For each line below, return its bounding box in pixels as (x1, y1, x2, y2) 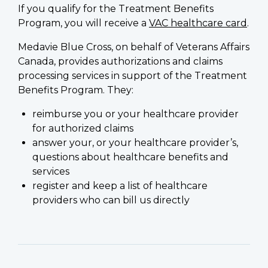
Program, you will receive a (18, 17, 149, 29)
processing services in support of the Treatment (18, 69, 247, 81)
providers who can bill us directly (32, 194, 190, 206)
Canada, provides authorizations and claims (18, 55, 223, 67)
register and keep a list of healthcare (32, 179, 208, 191)
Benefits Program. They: (18, 84, 133, 96)
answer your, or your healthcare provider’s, (32, 136, 238, 148)
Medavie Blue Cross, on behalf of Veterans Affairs (18, 41, 249, 53)
